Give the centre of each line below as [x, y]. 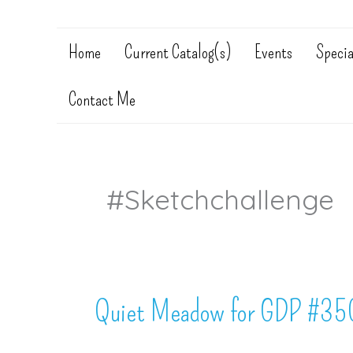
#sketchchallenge [220, 199]
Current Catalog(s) [178, 52]
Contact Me [102, 99]
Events [273, 52]
